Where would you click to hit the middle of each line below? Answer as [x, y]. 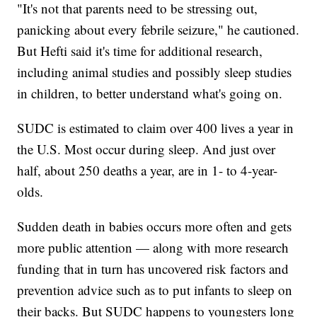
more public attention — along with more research [153, 248]
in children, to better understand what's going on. [150, 93]
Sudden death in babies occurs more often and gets [155, 226]
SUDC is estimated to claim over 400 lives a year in [156, 128]
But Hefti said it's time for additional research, [140, 51]
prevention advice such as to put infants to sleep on [155, 290]
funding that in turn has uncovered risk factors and [153, 269]
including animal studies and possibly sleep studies [155, 72]
